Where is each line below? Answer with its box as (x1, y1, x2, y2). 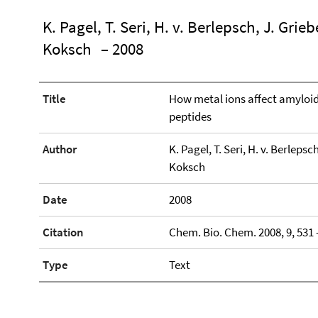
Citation (43, 224, 84, 240)
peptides (168, 109, 212, 124)
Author (43, 141, 77, 157)
